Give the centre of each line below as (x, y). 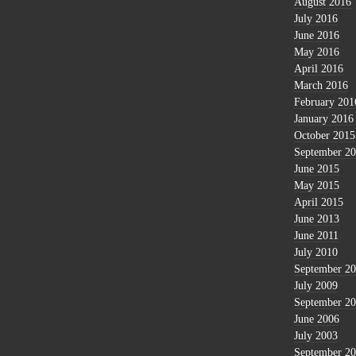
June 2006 (317, 319)
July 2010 (316, 252)
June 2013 (317, 219)
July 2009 (316, 285)
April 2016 (319, 68)
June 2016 (317, 35)
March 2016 (321, 85)
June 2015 (317, 168)
